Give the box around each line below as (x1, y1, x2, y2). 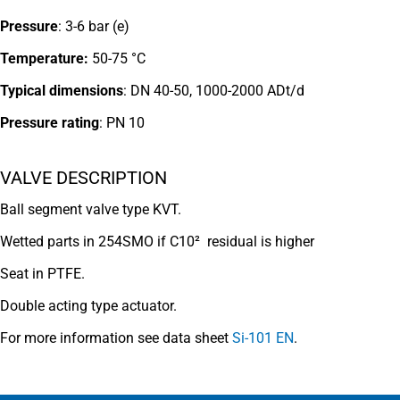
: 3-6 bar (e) (58, 17, 129, 35)
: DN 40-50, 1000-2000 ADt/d (123, 81, 304, 99)
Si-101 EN (232, 329, 294, 347)
